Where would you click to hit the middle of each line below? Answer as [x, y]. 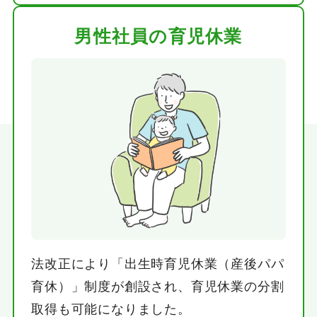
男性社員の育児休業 [158, 36]
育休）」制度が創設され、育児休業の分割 [158, 286]
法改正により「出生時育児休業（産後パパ [158, 264]
